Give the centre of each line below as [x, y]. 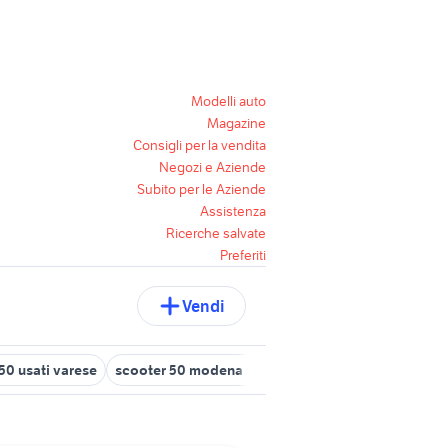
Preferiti [243, 255]
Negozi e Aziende [212, 167]
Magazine [236, 123]
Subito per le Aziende [201, 189]
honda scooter [386, 370]
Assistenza [233, 211]
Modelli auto [228, 101]
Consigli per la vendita [199, 145]
